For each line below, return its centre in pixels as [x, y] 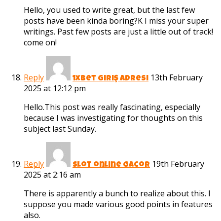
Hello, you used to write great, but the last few [109, 10]
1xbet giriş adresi [110, 79]
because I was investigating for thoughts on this [113, 118]
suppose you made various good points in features [118, 204]
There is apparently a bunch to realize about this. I [117, 194]
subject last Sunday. [60, 129]
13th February [177, 78]
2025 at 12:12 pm [55, 89]
